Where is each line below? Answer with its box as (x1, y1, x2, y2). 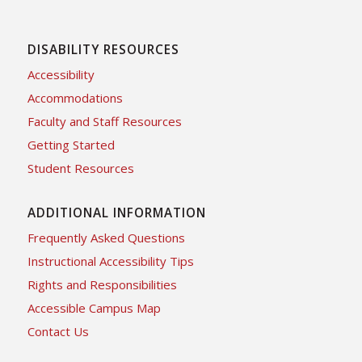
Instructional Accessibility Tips (27, 252, 194, 269)
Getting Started (27, 136, 115, 153)
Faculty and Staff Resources (27, 112, 182, 129)
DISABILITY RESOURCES (27, 40, 179, 58)
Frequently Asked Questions (27, 229, 185, 246)
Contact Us (27, 322, 89, 339)
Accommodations (27, 89, 123, 106)
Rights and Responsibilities (27, 276, 177, 293)
